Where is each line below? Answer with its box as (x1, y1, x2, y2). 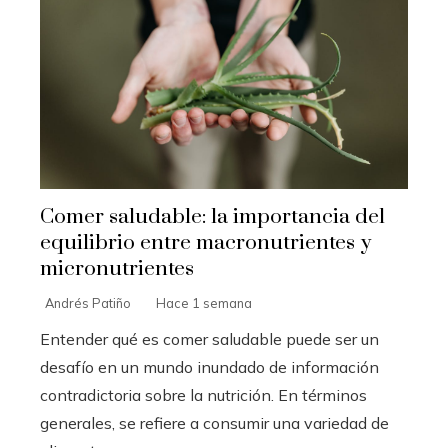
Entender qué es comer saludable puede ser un (40, 329, 379, 350)
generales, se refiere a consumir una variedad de (40, 413, 389, 434)
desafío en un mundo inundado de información (40, 357, 379, 378)
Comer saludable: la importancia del (40, 204, 385, 231)
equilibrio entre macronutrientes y (40, 230, 371, 257)
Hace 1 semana (156, 295, 252, 312)
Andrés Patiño (45, 295, 131, 312)
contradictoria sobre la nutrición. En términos (40, 385, 367, 406)
